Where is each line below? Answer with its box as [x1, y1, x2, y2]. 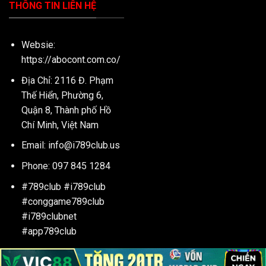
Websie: [21, 39, 55, 51]
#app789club [21, 225, 77, 237]
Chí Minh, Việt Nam [21, 119, 99, 131]
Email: [21, 140, 48, 151]
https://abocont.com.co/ [21, 54, 121, 66]
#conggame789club [21, 195, 104, 207]
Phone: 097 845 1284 [21, 160, 110, 172]
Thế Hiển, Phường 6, [21, 89, 103, 101]
